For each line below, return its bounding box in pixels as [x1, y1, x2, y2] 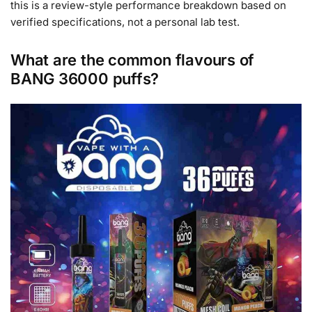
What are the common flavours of [10, 50, 255, 69]
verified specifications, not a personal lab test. [10, 15, 240, 29]
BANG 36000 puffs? [10, 69, 159, 88]
